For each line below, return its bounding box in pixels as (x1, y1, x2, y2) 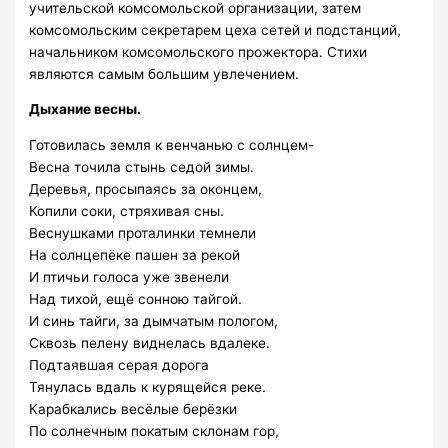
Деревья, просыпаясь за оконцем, (29, 181, 263, 198)
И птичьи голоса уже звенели (29, 269, 230, 286)
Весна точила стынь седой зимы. (29, 159, 255, 176)
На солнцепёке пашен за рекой (29, 247, 241, 264)
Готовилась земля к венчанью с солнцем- (29, 137, 315, 154)
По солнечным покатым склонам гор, (29, 423, 280, 440)
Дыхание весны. (29, 101, 142, 118)
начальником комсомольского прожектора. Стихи (29, 43, 368, 60)
